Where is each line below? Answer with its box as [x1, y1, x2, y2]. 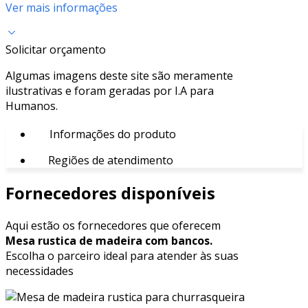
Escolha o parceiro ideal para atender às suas [5, 247, 239, 263]
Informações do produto [47, 126, 176, 142]
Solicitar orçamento [5, 41, 106, 57]
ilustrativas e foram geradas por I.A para [5, 82, 214, 98]
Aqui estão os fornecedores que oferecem [5, 217, 221, 233]
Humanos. [5, 98, 58, 113]
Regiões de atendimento [45, 152, 173, 168]
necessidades [5, 263, 74, 278]
